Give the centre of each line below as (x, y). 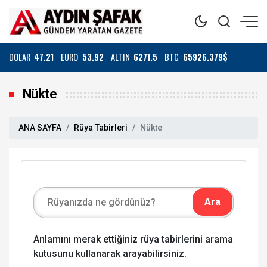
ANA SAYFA (40, 128)
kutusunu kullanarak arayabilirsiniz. (110, 254)
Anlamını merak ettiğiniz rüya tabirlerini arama (133, 239)
